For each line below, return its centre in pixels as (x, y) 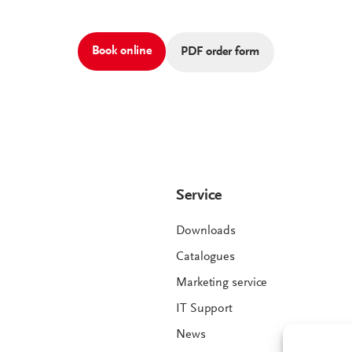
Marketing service (222, 283)
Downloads (206, 231)
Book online (122, 51)
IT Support (204, 309)
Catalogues (205, 257)
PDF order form (220, 52)
